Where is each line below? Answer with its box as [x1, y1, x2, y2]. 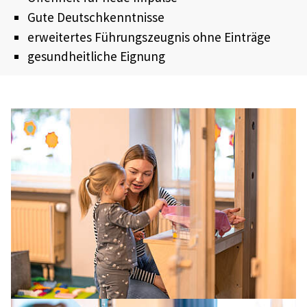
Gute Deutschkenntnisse [27, 8, 164, 25]
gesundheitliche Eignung [27, 48, 165, 65]
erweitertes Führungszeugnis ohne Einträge [27, 28, 271, 45]
